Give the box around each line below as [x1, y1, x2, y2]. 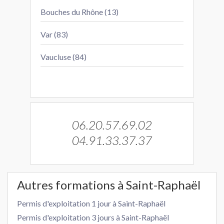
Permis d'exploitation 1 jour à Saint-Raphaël [17, 198, 165, 208]
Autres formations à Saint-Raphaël [17, 177, 200, 192]
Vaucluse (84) [40, 52, 86, 61]
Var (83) [40, 29, 68, 39]
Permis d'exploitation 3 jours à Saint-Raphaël [17, 212, 169, 222]
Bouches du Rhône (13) [40, 7, 118, 16]
